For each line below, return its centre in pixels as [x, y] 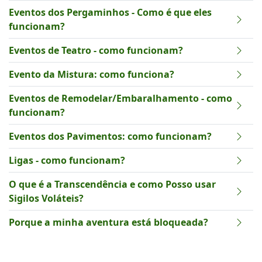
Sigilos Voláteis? [46, 198]
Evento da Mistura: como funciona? [92, 74]
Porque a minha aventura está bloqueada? [108, 222]
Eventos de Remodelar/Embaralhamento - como [120, 98]
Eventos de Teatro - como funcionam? [96, 50]
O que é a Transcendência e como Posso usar [112, 184]
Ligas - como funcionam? [67, 160]
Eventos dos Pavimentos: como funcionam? [110, 136]
